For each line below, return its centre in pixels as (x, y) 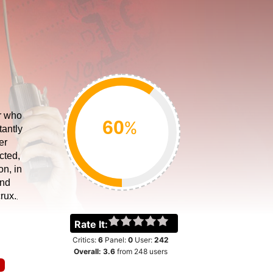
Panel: (115, 240)
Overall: (88, 251)
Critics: (85, 240)
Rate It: (91, 224)
